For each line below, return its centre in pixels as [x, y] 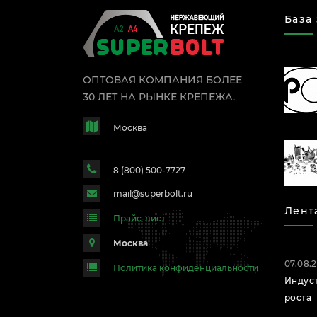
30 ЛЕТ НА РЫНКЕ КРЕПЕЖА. [159, 97]
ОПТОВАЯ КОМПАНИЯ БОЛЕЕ [162, 80]
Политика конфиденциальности [186, 267]
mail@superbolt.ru [153, 194]
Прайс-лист [139, 219]
